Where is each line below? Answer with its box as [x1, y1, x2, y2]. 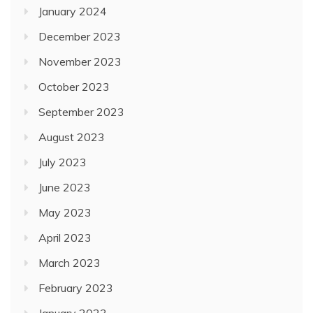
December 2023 [38, 29, 121, 44]
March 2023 [38, 256, 101, 270]
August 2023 [38, 130, 105, 145]
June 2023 [38, 180, 91, 195]
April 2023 [38, 231, 92, 245]
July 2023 [38, 155, 87, 170]
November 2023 [38, 54, 122, 69]
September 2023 [38, 105, 124, 119]
